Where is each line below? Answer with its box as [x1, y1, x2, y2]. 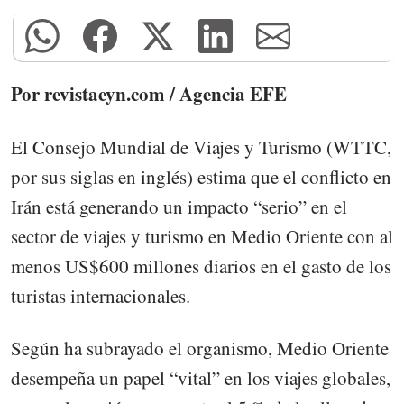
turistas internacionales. [11, 282, 190, 308]
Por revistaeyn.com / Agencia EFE [11, 80, 287, 108]
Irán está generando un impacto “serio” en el [11, 193, 347, 219]
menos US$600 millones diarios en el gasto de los [11, 252, 391, 279]
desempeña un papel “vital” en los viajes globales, [11, 364, 390, 390]
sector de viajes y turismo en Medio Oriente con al [11, 223, 393, 249]
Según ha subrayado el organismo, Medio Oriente [11, 335, 389, 361]
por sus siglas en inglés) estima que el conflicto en [11, 163, 391, 189]
